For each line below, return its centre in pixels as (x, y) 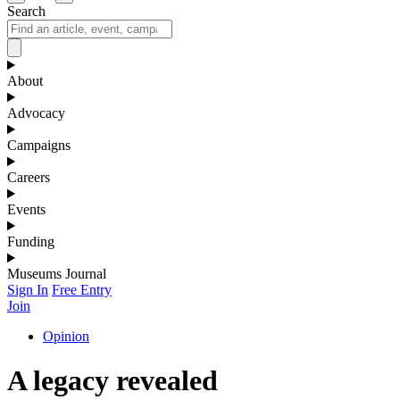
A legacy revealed (112, 380)
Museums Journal (57, 274)
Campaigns (39, 146)
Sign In (28, 290)
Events (26, 210)
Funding (31, 242)
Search (26, 12)
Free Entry (82, 290)
